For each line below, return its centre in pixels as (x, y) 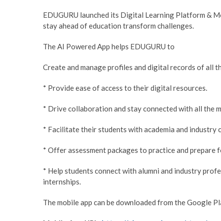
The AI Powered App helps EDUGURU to (109, 47)
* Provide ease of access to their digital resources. (125, 88)
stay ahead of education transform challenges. (118, 26)
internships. (62, 182)
